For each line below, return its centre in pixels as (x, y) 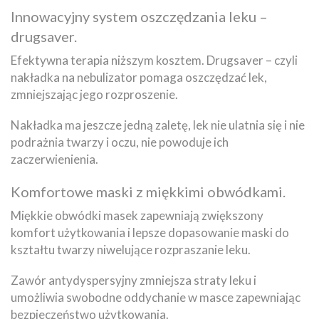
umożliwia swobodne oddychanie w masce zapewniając (156, 297)
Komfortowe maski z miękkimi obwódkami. (148, 191)
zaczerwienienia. (54, 159)
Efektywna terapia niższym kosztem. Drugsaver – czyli (154, 60)
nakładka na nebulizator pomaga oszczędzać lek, (139, 77)
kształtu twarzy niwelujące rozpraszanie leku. (131, 249)
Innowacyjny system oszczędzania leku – (139, 16)
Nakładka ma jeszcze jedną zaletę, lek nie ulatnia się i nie (158, 125)
